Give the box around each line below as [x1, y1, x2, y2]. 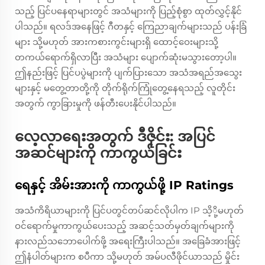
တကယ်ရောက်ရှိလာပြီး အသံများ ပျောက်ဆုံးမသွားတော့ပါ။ [15, 51, 237, 63]
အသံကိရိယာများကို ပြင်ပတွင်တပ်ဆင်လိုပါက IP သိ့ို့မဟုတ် [15, 205, 244, 216]
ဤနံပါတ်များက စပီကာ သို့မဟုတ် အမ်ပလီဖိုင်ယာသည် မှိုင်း [15, 251, 240, 263]
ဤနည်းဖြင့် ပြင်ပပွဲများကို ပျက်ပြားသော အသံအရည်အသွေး [15, 67, 242, 79]
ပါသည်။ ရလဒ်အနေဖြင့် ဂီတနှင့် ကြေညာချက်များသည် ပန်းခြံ [15, 21, 247, 33]
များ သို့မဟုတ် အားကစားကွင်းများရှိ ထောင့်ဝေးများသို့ [15, 36, 218, 48]
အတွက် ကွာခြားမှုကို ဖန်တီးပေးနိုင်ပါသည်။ [15, 98, 176, 109]
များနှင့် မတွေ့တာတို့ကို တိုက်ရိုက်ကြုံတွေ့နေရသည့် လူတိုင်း [15, 82, 235, 94]
